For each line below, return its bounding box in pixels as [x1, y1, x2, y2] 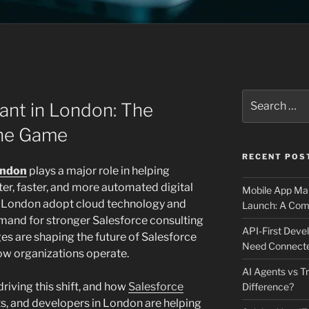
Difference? [241, 281, 294, 293]
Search [241, 90, 275, 102]
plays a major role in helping [27, 164, 170, 178]
